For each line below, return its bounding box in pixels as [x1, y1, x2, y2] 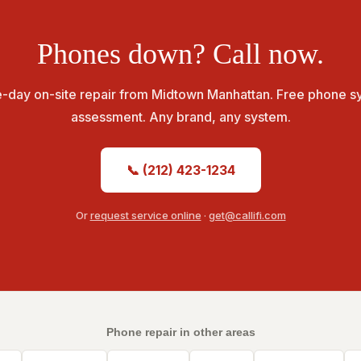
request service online [89, 209, 201, 222]
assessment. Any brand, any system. [70, 109, 291, 125]
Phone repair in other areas [106, 326, 255, 338]
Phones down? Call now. [37, 38, 324, 70]
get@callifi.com [208, 209, 286, 222]
